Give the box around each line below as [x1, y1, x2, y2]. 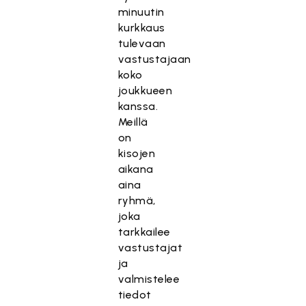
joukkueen [117, 84, 173, 97]
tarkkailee [117, 225, 171, 238]
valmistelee [117, 273, 180, 286]
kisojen [117, 147, 156, 160]
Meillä [117, 115, 148, 128]
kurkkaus [117, 21, 165, 34]
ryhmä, [117, 194, 156, 207]
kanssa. [117, 100, 158, 113]
